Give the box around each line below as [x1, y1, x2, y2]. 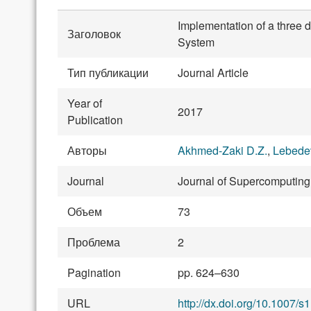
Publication [67, 112, 123, 128]
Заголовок [67, 26, 121, 42]
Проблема [67, 234, 120, 251]
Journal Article [178, 65, 249, 81]
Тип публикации [67, 65, 149, 81]
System [178, 34, 215, 51]
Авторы [67, 142, 107, 159]
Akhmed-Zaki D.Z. [178, 142, 267, 159]
